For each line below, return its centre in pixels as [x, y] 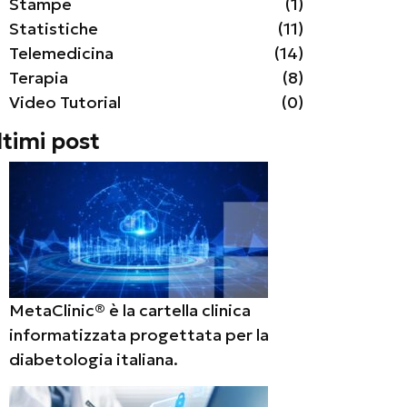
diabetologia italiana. [94, 359]
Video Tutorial [65, 102]
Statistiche [54, 29]
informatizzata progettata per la [139, 335]
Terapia [39, 78]
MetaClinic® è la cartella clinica [130, 310]
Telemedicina [61, 53]
